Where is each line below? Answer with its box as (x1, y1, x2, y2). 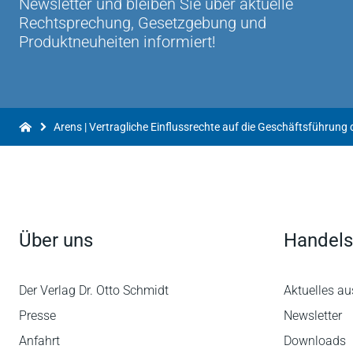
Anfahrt (19, 333, 60, 348)
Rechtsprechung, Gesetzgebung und (19, 13, 266, 32)
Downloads (284, 333, 346, 348)
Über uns (19, 229, 93, 251)
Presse (19, 308, 56, 323)
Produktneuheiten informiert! (19, 32, 216, 51)
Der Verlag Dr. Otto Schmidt (19, 283, 169, 298)
